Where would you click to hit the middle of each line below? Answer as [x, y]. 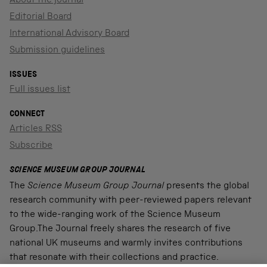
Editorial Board [41, 17]
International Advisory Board [69, 34]
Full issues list [40, 90]
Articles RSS [36, 129]
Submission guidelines [57, 50]
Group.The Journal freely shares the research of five [120, 229]
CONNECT [27, 114]
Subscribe [31, 146]
